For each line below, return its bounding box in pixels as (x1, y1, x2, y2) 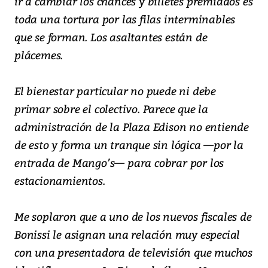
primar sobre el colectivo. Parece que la (14, 101, 208, 117)
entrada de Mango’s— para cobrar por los (14, 155, 224, 170)
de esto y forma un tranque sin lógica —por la (14, 137, 243, 153)
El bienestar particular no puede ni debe (14, 83, 216, 99)
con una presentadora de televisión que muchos (14, 245, 252, 260)
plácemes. (14, 47, 63, 63)
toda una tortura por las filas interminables (14, 11, 236, 27)
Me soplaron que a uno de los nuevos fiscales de (14, 209, 252, 224)
